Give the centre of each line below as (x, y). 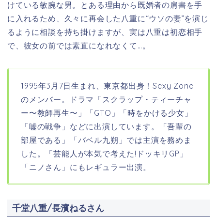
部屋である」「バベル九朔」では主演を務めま (106, 140)
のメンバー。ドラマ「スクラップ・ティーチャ (106, 99)
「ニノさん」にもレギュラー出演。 (86, 167)
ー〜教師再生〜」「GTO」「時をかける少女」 (107, 113)
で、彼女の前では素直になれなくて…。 (79, 45)
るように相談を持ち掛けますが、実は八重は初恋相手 (105, 32)
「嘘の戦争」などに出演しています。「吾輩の (106, 126)
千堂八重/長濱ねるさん (58, 208)
